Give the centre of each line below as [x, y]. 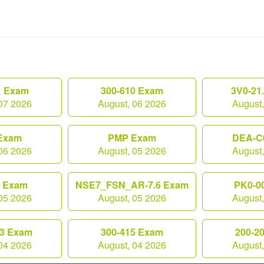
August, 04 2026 [132, 245]
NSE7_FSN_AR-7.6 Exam [132, 185]
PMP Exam [132, 138]
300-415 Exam [132, 232]
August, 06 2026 [132, 103]
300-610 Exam [132, 90]
